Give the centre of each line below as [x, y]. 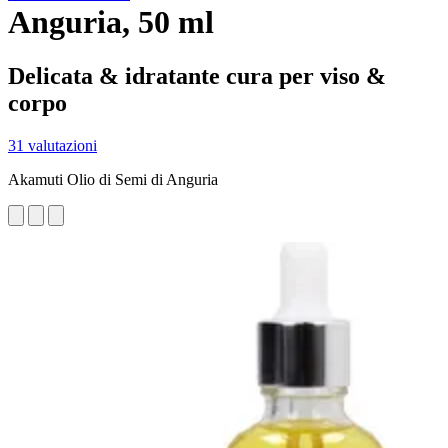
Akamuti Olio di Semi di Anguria [113, 179]
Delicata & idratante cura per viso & [197, 75]
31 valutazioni [52, 145]
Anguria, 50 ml [111, 22]
